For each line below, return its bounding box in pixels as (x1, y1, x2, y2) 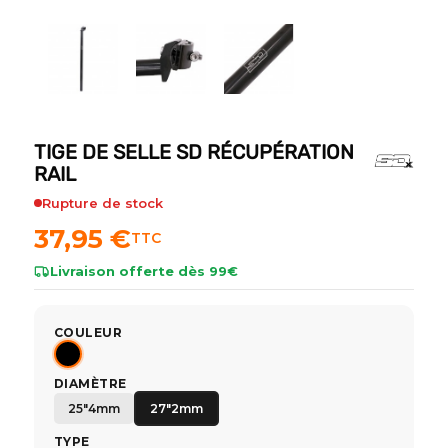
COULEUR (53, 324, 123, 340)
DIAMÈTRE (53, 375, 127, 391)
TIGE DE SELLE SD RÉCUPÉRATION (33, 139, 354, 164)
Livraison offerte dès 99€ (49, 262, 238, 279)
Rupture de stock (41, 194, 163, 211)
